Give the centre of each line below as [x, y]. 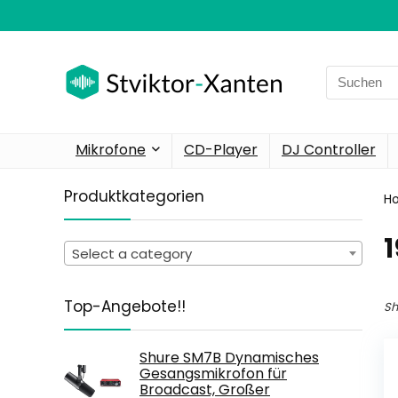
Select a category [132, 253]
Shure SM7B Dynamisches [229, 357]
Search [348, 75]
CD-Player [221, 150]
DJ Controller [329, 150]
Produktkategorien [134, 196]
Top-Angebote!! [125, 306]
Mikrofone [111, 150]
